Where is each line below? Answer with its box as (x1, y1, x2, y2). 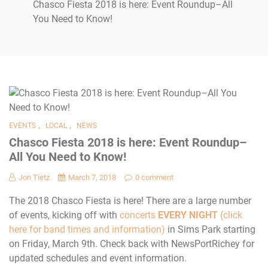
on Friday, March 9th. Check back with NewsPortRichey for (9, 237, 254, 249)
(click (218, 209, 242, 221)
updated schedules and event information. (9, 252, 187, 264)
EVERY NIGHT (158, 209, 218, 221)
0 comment (135, 172, 173, 182)
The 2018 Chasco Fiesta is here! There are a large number (9, 194, 251, 206)
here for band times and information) (9, 223, 165, 235)
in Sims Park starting (165, 223, 255, 235)
